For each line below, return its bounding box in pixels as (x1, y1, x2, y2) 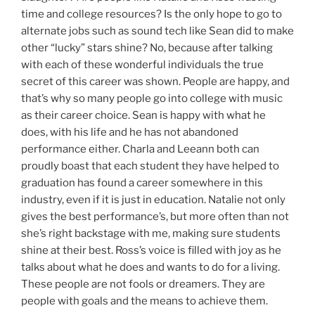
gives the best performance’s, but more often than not (21, 210, 289, 224)
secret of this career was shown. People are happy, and (21, 75, 290, 89)
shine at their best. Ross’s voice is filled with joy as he (21, 244, 281, 257)
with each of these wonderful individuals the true (21, 58, 264, 72)
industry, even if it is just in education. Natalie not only (21, 193, 285, 207)
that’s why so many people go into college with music (21, 92, 283, 105)
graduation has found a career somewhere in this (21, 176, 263, 190)
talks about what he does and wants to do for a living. (21, 261, 280, 274)
